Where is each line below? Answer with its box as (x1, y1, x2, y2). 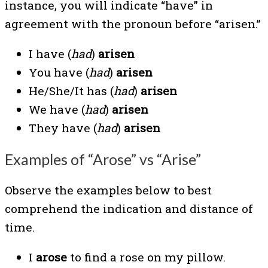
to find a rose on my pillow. (67, 249, 226, 265)
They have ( (29, 120, 97, 135)
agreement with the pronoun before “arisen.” (5, 16, 261, 31)
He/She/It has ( (29, 83, 114, 98)
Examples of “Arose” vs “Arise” (5, 150, 201, 168)
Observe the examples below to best (5, 182, 212, 198)
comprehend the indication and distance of (5, 201, 253, 217)
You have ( (29, 64, 89, 80)
